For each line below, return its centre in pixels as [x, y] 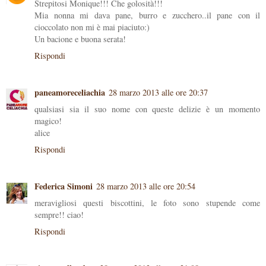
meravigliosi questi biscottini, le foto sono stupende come [147, 203]
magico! [48, 121]
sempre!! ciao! [59, 215]
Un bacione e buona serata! [80, 39]
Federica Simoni [64, 186]
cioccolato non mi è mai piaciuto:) [92, 27]
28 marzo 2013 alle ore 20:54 [146, 186]
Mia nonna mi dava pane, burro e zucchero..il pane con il [147, 15]
